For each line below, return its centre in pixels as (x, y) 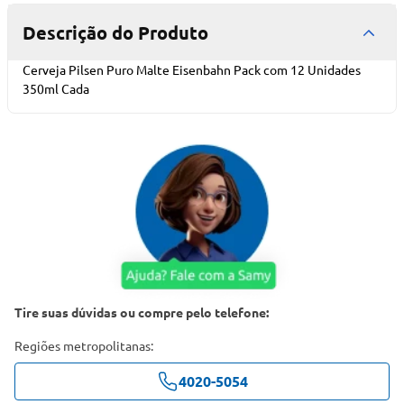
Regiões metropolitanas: (84, 345)
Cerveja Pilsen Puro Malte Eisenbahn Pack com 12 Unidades (192, 69)
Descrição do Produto (115, 32)
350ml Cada (56, 88)
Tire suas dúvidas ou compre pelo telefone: (142, 312)
